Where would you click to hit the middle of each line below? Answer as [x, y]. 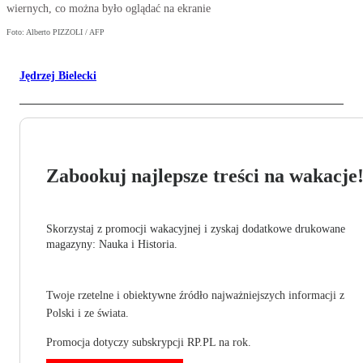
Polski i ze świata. [88, 314]
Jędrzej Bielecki [58, 76]
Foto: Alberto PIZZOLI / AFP [56, 32]
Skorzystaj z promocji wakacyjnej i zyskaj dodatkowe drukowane [196, 229]
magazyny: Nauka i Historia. [112, 245]
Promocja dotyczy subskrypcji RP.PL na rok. [149, 343]
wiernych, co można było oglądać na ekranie [109, 9]
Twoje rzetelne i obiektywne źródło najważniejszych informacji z [195, 296]
